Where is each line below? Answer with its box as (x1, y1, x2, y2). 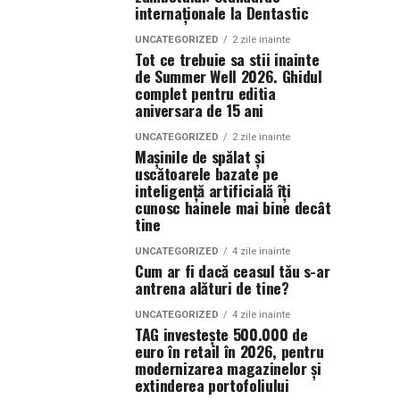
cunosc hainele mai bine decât (135, 196, 331, 219)
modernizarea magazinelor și (135, 356, 321, 379)
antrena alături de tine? (135, 276, 289, 299)
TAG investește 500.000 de (135, 322, 308, 346)
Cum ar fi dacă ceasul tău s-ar (135, 259, 330, 282)
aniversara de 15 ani (135, 98, 263, 121)
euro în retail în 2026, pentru (135, 339, 324, 362)
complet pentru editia (135, 81, 276, 104)
